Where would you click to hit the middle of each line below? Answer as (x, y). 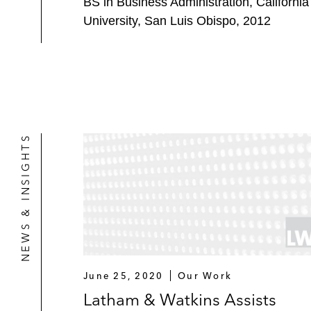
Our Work (205, 276)
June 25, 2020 (124, 276)
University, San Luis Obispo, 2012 (177, 20)
